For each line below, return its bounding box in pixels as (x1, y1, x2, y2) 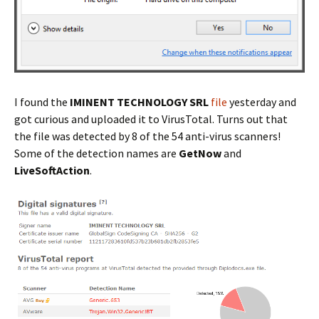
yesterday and (227, 94, 296, 109)
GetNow (179, 145, 221, 160)
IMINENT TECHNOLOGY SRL (70, 94, 211, 109)
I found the (14, 94, 70, 109)
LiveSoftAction (14, 162, 90, 177)
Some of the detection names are (14, 145, 179, 160)
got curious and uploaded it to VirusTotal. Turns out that (14, 111, 288, 126)
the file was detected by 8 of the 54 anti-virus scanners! (14, 128, 281, 143)
